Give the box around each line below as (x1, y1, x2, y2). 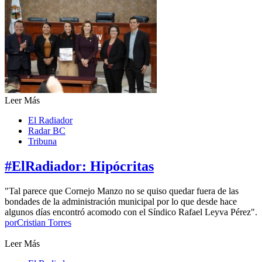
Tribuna (28, 136, 57, 147)
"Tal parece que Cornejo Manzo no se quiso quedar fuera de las (5, 186, 239, 196)
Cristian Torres (17, 218, 71, 228)
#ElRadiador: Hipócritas (5, 158, 154, 174)
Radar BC (28, 126, 65, 136)
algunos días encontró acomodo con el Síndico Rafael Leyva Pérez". (5, 207, 257, 218)
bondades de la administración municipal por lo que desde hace (5, 196, 237, 207)
